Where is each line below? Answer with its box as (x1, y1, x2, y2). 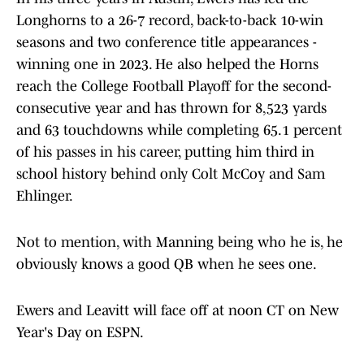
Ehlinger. (16, 188, 73, 205)
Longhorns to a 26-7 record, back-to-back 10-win (16, 12, 323, 29)
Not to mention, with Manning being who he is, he (16, 234, 343, 251)
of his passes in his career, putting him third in (16, 144, 314, 161)
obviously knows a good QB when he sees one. (16, 256, 317, 273)
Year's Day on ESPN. (16, 324, 144, 341)
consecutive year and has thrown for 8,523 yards (16, 100, 327, 117)
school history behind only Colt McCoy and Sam (16, 166, 325, 183)
